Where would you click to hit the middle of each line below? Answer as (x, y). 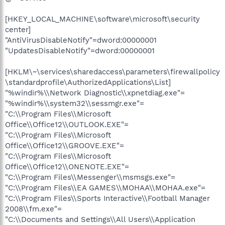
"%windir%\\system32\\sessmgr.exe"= (75, 103)
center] (18, 30)
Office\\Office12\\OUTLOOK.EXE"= (67, 125)
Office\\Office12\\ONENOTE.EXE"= (67, 167)
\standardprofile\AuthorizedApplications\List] (88, 82)
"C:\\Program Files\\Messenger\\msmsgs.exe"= (90, 177)
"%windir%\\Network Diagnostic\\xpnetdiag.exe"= (95, 93)
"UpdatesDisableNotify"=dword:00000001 (80, 51)
